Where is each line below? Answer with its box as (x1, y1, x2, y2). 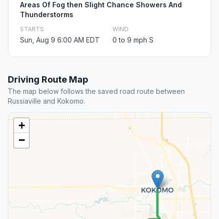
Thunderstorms (20, 10, 73, 19)
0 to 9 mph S (112, 36, 153, 44)
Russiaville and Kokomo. (8, 97, 85, 106)
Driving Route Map (8, 74, 88, 85)
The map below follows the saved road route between (8, 87, 185, 96)
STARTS (20, 25, 44, 33)
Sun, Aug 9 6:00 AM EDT (20, 36, 100, 44)
